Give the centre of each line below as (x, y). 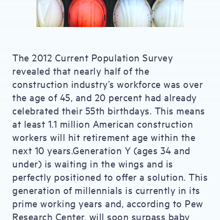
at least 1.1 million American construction (103, 124)
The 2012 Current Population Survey (93, 57)
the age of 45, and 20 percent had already (105, 97)
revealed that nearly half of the (81, 70)
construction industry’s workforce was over (108, 84)
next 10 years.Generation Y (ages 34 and (101, 150)
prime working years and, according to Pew (108, 203)
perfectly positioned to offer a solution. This (110, 177)
